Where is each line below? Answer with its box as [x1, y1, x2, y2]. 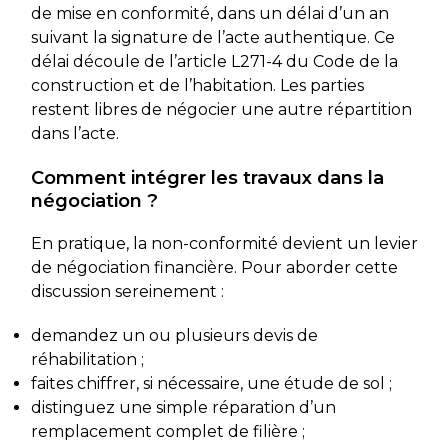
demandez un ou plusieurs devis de [30, 325, 318, 345]
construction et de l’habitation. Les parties [30, 75, 364, 95]
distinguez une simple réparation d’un [30, 397, 336, 417]
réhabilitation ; [30, 349, 144, 369]
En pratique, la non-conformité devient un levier [30, 233, 418, 253]
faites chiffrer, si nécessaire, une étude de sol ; [30, 373, 392, 393]
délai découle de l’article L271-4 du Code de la [30, 51, 398, 71]
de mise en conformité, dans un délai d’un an [30, 3, 389, 23]
